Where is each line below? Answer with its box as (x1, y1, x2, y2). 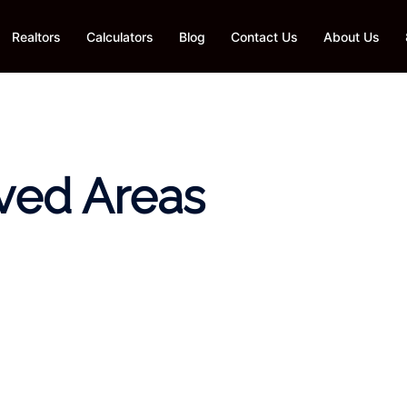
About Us (323, 28, 380, 45)
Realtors (12, 28, 61, 45)
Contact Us (231, 28, 298, 45)
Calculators (86, 28, 154, 45)
